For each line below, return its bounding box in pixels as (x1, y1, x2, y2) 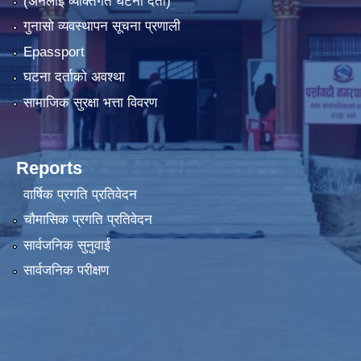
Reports (16, 157, 82, 178)
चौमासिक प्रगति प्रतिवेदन (23, 212, 152, 228)
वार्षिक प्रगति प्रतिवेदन (23, 186, 137, 202)
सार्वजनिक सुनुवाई (23, 237, 110, 253)
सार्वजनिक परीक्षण (23, 263, 109, 279)
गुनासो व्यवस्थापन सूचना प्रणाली (23, 19, 180, 35)
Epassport (23, 44, 85, 60)
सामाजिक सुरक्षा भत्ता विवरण (23, 94, 157, 110)
